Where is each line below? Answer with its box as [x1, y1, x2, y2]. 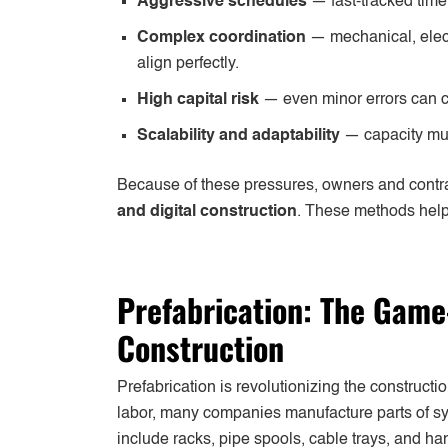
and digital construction [117, 203, 297, 220]
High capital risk [137, 91, 259, 108]
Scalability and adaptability [137, 127, 340, 144]
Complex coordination [137, 29, 306, 46]
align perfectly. [137, 55, 239, 72]
